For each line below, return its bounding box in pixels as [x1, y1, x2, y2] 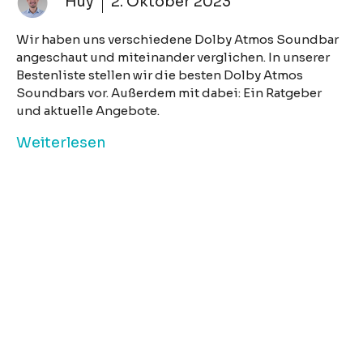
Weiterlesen [16, 133, 106, 152]
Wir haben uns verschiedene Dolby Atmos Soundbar [16, 31, 339, 47]
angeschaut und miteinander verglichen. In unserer [16, 49, 330, 65]
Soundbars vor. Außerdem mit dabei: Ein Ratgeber [16, 84, 322, 100]
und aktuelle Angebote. [16, 102, 160, 118]
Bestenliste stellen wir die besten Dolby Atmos [16, 66, 303, 83]
